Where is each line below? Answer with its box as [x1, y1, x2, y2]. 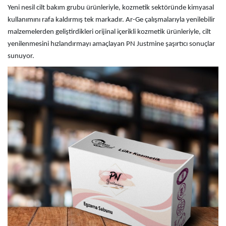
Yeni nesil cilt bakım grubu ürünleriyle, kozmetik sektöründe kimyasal [8, 4, 214, 12]
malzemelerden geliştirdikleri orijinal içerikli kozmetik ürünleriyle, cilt [8, 28, 211, 36]
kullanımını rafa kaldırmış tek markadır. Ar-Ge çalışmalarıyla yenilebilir [8, 16, 215, 24]
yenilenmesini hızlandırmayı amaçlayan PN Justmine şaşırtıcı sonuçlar [8, 40, 215, 48]
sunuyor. [8, 52, 34, 60]
